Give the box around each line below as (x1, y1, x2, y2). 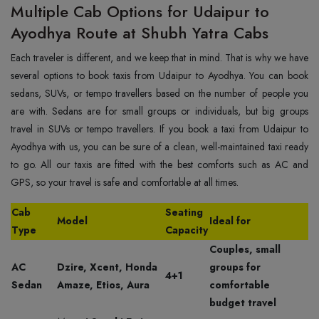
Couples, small (209, 242, 281, 256)
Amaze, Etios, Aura (57, 278, 152, 292)
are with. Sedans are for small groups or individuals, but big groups (11, 104, 308, 118)
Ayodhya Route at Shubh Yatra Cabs (11, 21, 268, 44)
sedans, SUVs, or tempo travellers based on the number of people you (11, 86, 308, 100)
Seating (165, 205, 203, 219)
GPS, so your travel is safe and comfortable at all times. (11, 175, 239, 189)
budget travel (209, 296, 276, 310)
